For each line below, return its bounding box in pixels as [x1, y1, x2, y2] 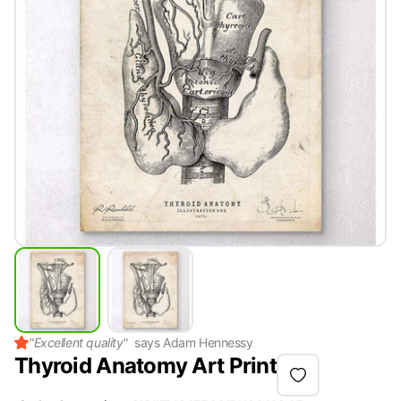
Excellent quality [33, 335, 124, 350]
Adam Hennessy [163, 335, 253, 350]
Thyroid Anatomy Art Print [14, 353, 277, 379]
